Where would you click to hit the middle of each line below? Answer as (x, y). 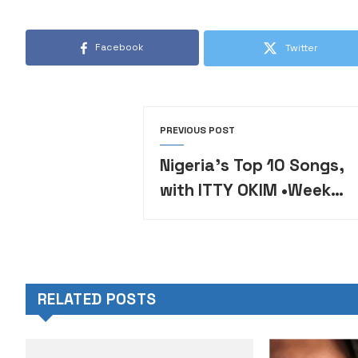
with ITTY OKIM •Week (246, 191)
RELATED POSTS (97, 300)
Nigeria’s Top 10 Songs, (253, 166)
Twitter (302, 48)
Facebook (119, 48)
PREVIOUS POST (198, 131)
